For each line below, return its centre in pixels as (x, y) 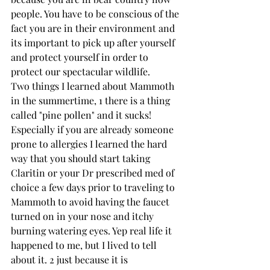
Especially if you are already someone (93, 129)
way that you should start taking (82, 158)
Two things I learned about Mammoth (94, 86)
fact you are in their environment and (94, 28)
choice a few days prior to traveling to (94, 187)
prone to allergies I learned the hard (90, 143)
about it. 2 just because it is (71, 259)
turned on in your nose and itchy (83, 216)
